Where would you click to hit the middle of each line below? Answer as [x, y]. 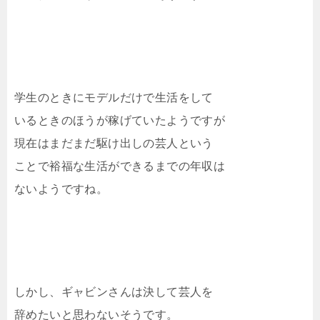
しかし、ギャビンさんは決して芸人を [114, 292]
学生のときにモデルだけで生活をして [114, 98]
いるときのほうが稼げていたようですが [120, 121]
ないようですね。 [61, 189]
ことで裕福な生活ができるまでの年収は [120, 166]
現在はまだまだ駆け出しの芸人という [114, 144]
